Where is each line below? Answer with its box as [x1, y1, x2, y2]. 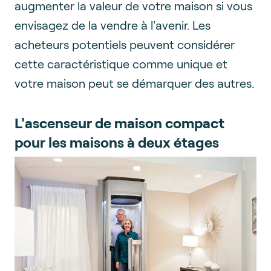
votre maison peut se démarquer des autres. [15, 76, 254, 90]
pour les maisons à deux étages [15, 133, 219, 151]
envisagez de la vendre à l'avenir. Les [15, 18, 211, 32]
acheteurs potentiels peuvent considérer [15, 37, 235, 51]
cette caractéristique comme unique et [15, 56, 227, 71]
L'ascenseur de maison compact [15, 114, 224, 131]
